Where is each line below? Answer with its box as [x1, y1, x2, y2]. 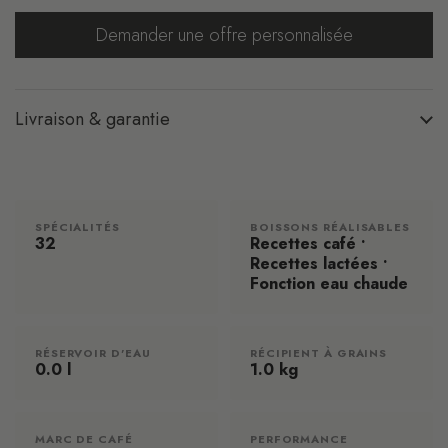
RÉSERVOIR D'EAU [35, 345, 151, 361]
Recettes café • [250, 232, 365, 255]
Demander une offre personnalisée [95, 22, 353, 48]
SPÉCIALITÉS [35, 219, 120, 235]
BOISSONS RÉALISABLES [250, 219, 410, 235]
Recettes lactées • [250, 252, 387, 275]
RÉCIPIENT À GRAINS [250, 345, 388, 361]
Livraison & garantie [15, 106, 170, 132]
